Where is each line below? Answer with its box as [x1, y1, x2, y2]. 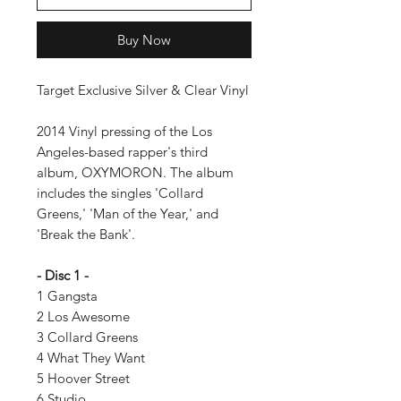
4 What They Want [37, 349, 149, 366]
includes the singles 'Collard [37, 184, 203, 201]
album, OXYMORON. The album [37, 164, 234, 181]
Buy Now [117, 31, 171, 48]
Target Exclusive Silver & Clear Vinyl [37, 81, 249, 98]
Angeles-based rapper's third [37, 143, 208, 160]
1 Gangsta [37, 287, 101, 304]
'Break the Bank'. [37, 226, 135, 243]
